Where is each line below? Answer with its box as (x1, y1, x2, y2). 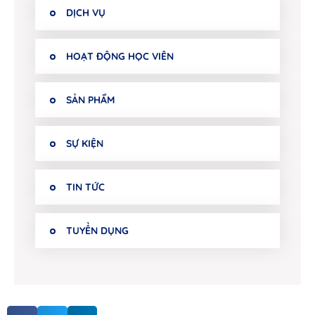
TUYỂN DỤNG (66, 224, 129, 238)
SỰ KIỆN (66, 137, 103, 150)
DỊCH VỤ (66, 6, 105, 20)
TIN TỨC (66, 181, 105, 194)
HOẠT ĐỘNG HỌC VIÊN (66, 50, 174, 63)
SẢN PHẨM (66, 94, 115, 107)
